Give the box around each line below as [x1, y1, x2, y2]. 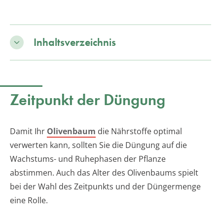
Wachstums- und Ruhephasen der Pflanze [10, 153, 166, 164]
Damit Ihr [10, 125, 47, 137]
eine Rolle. [10, 194, 48, 206]
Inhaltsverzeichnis [34, 35, 116, 49]
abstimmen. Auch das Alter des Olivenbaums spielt [10, 167, 198, 178]
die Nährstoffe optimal [96, 125, 182, 137]
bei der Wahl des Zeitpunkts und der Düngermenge [10, 181, 201, 192]
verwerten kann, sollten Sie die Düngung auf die [10, 139, 187, 150]
